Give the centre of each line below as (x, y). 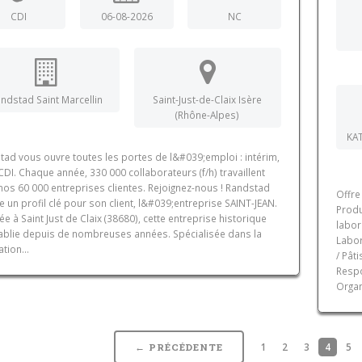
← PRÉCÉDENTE (179, 347)
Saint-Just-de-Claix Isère (208, 100)
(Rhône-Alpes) (208, 115)
